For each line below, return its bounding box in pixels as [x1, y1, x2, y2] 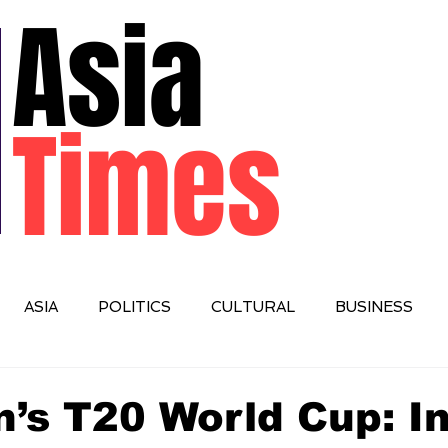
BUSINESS [335, 297, 413, 316]
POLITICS [98, 297, 171, 316]
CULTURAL [211, 297, 295, 316]
